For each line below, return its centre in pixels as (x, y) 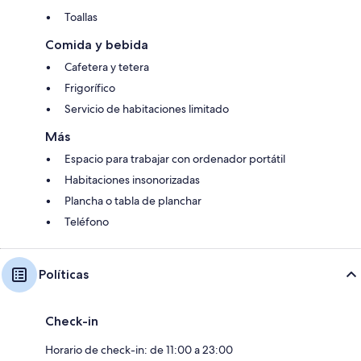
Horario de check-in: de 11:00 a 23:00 (139, 349)
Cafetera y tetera (107, 66)
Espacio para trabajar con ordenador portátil (175, 158)
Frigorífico (90, 87)
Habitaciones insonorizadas (132, 179)
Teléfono (87, 221)
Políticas (64, 274)
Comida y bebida (97, 44)
